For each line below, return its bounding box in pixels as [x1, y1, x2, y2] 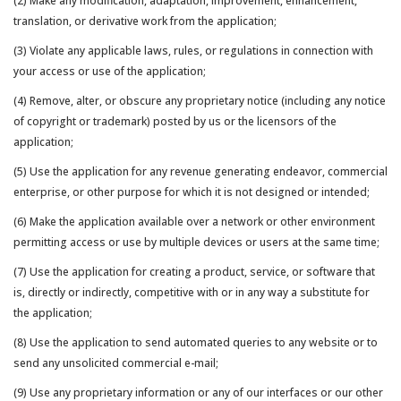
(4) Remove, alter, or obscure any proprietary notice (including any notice [13, 93, 386, 108]
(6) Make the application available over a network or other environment [13, 214, 375, 229]
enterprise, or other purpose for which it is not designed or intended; [13, 184, 370, 200]
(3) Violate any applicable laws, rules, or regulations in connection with [13, 43, 373, 58]
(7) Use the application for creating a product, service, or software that [13, 264, 375, 279]
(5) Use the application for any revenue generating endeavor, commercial [13, 164, 388, 179]
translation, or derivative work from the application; [13, 13, 277, 29]
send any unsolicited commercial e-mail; [13, 355, 218, 371]
